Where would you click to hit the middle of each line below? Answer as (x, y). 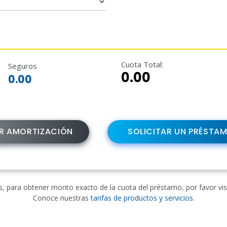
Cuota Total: (142, 64)
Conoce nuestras (62, 198)
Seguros (22, 66)
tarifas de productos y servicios (142, 198)
